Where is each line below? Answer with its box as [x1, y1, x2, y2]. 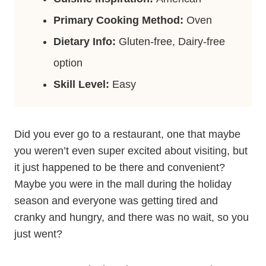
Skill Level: [53, 78, 112, 90]
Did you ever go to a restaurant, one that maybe [14, 128, 240, 140]
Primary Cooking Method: [53, 14, 183, 26]
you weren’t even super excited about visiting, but [14, 145, 248, 157]
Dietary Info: [53, 36, 116, 47]
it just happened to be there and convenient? [14, 161, 225, 173]
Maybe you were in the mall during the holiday [14, 178, 232, 190]
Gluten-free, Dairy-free [116, 36, 225, 47]
